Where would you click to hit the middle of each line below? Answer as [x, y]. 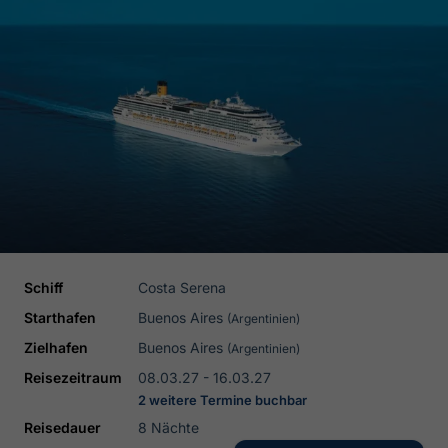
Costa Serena [182, 287]
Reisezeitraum [73, 377]
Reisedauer [62, 427]
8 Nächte [168, 427]
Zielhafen [56, 347]
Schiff [43, 287]
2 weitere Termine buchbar [222, 400]
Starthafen [60, 317]
